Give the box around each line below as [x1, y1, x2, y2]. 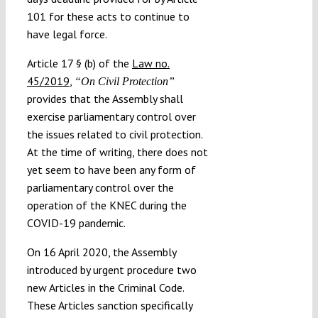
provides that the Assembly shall [26, 91, 183, 106]
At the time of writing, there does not [26, 144, 208, 159]
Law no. [131, 55, 170, 70]
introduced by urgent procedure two [26, 262, 197, 277]
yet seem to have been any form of [26, 162, 196, 177]
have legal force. [26, 26, 107, 41]
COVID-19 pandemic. [26, 215, 126, 230]
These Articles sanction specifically [26, 297, 192, 312]
